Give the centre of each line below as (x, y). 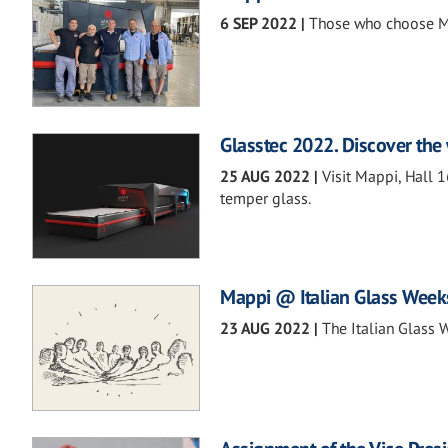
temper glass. (265, 197)
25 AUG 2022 (265, 175)
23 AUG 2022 (265, 327)
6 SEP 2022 (258, 23)
